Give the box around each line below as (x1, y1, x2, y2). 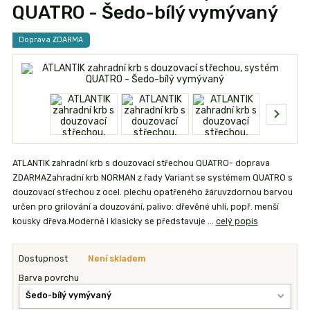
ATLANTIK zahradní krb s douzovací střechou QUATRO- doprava (12, 158, 270, 168)
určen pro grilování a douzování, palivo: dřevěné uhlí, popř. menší (12, 201, 279, 212)
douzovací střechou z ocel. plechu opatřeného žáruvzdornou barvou (12, 187, 293, 197)
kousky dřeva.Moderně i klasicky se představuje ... (12, 216, 216, 226)
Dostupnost (19, 253, 69, 264)
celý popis (215, 216, 258, 226)
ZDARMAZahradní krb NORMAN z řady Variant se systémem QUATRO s (12, 172, 293, 183)
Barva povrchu (19, 273, 80, 283)
